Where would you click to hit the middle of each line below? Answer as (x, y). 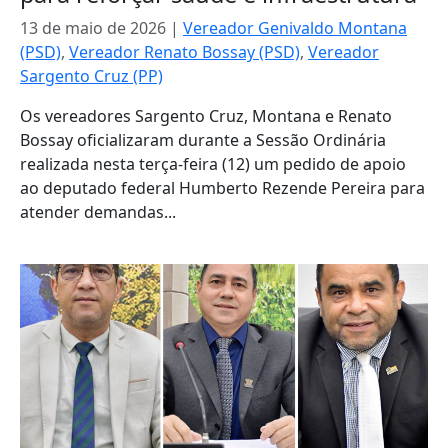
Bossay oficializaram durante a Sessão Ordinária (203, 140)
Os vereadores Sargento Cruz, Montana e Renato (206, 116)
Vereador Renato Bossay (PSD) (184, 52)
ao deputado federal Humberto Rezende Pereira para (222, 188)
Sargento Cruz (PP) (91, 76)
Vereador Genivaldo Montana (295, 28)
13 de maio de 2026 (93, 28)
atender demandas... (98, 212)
